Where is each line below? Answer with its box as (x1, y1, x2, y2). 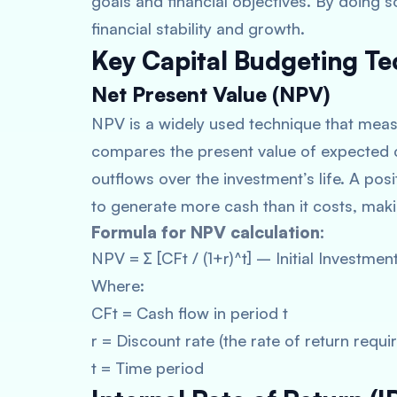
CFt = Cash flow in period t (91, 303, 288, 323)
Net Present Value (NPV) (91, 82, 330, 107)
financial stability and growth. (91, 19, 305, 38)
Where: (91, 276, 144, 295)
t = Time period (91, 358, 204, 378)
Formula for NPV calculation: (91, 222, 324, 243)
